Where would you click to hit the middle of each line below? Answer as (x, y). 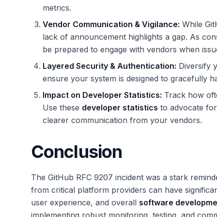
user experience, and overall (85, 203)
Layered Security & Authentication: (109, 66)
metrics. (57, 8)
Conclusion (77, 152)
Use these (62, 108)
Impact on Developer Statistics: (102, 95)
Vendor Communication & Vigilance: (111, 24)
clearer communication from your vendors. (122, 120)
